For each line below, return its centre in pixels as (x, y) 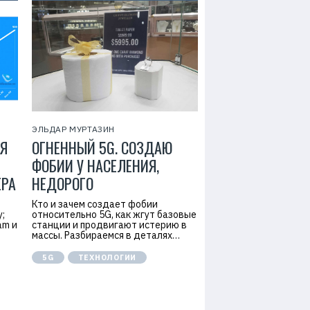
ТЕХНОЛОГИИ (107, 257)
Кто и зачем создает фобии (95, 204)
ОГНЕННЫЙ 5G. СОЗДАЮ (102, 147)
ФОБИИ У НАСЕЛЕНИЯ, (95, 165)
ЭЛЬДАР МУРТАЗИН (73, 129)
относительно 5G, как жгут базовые (114, 215)
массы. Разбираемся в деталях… (106, 235)
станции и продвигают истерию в (109, 225)
